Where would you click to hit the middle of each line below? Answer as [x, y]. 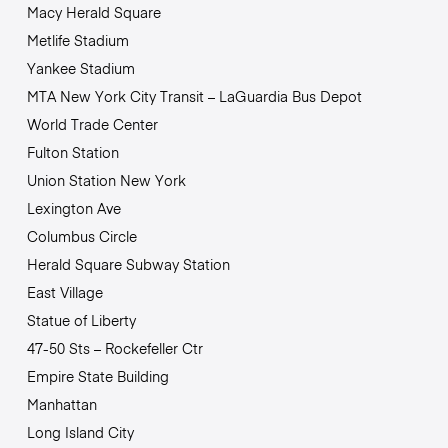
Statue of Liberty [81, 320]
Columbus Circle [81, 236]
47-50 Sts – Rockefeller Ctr [114, 348]
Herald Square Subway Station [128, 264]
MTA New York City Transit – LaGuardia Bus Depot [194, 96]
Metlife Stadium [77, 40]
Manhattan [61, 404]
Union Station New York [106, 180]
